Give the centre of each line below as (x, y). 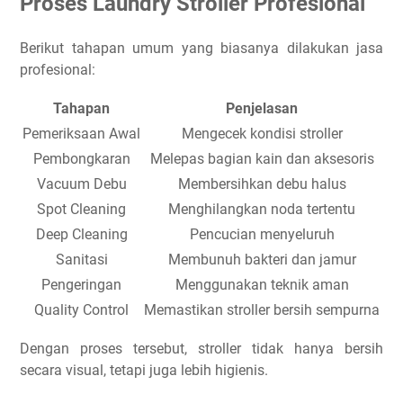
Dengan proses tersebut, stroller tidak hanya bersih (201, 349)
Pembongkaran (81, 159)
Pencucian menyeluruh (262, 235)
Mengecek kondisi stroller (262, 134)
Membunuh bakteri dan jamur (262, 260)
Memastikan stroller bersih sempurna (262, 310)
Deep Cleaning (81, 235)
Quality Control (81, 310)
